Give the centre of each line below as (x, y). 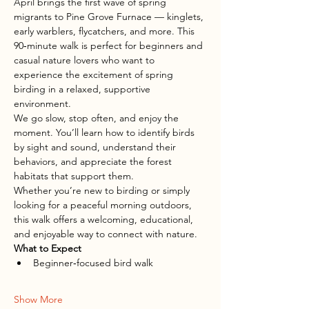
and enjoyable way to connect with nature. (106, 234)
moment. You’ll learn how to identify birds (106, 132)
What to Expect (48, 248)
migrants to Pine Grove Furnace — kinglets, (110, 17)
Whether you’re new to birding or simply (103, 190)
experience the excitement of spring (95, 74)
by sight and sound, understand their (96, 147)
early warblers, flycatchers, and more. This (106, 31)
